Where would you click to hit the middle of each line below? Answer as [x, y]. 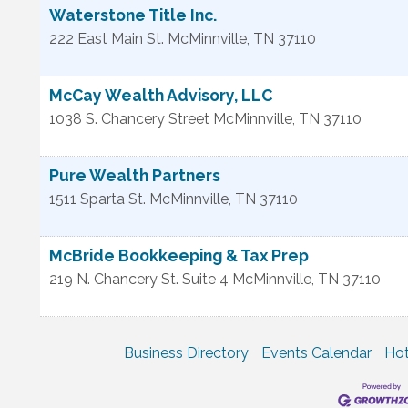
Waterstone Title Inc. [133, 15]
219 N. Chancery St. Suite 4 [139, 279]
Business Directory [186, 353]
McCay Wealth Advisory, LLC [161, 95]
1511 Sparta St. [97, 199]
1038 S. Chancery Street [129, 119]
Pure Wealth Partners [135, 175]
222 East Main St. [107, 39]
